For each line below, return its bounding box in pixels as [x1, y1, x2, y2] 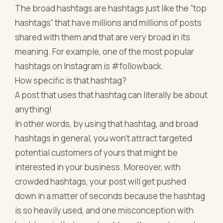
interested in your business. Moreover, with [15, 161, 181, 173]
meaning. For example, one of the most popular [15, 45, 195, 57]
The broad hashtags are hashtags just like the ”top [15, 2, 207, 14]
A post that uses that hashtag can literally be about [15, 89, 208, 101]
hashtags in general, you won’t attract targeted [15, 132, 193, 144]
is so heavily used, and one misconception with [15, 204, 194, 216]
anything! [15, 103, 52, 115]
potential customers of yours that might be [15, 146, 178, 158]
